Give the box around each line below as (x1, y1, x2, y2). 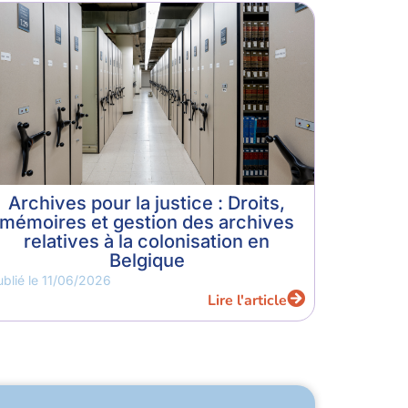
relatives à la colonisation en (24, 230, 270, 253)
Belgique (108, 250, 185, 272)
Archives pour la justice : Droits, (8, 192, 285, 215)
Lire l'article (208, 291, 287, 311)
